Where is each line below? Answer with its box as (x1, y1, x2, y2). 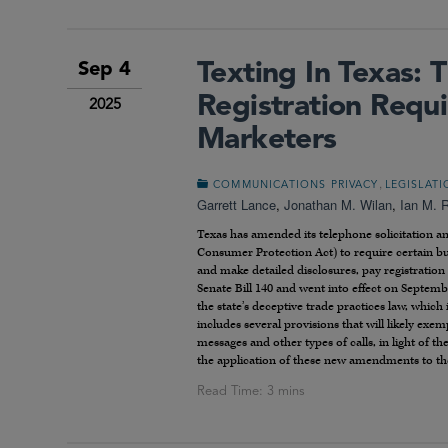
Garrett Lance (197, 195, 276, 215)
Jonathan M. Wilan (284, 195, 392, 215)
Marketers (197, 125, 337, 156)
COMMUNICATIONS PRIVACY (213, 180, 379, 192)
